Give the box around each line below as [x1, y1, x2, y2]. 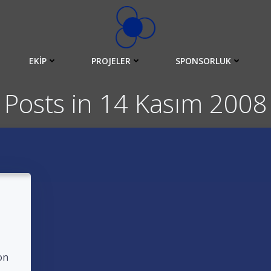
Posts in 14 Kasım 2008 [4, 86, 267, 120]
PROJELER [91, 54, 131, 67]
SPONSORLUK [175, 54, 231, 67]
